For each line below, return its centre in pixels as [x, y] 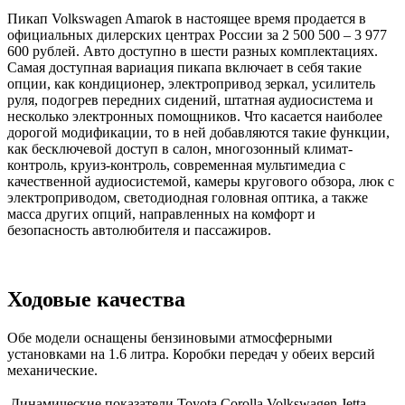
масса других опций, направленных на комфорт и [161, 214]
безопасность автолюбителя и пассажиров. [139, 231]
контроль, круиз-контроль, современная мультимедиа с [176, 165]
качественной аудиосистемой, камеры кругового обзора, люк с [201, 182]
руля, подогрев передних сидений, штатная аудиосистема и [190, 100]
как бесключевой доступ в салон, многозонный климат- [180, 149]
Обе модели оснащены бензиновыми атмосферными [170, 338]
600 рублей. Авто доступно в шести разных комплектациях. [193, 52]
